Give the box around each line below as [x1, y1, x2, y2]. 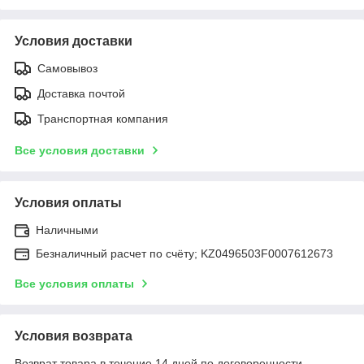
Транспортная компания [37, 112, 168, 126]
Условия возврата [15, 329, 132, 344]
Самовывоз [37, 62, 97, 76]
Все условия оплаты [15, 277, 134, 291]
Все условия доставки [15, 144, 145, 158]
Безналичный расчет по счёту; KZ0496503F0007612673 [36, 247, 333, 261]
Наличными [36, 223, 98, 237]
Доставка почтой [37, 87, 125, 101]
